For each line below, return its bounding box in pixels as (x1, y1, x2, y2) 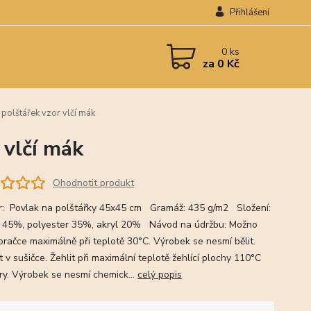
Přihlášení (229, 6, 269, 19)
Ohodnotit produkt (52, 176, 134, 190)
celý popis (137, 268, 182, 281)
